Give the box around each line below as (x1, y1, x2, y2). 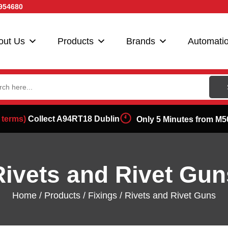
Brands (126, 36, 155, 46)
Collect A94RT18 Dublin (25, 115, 120, 123)
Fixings (88, 190, 117, 201)
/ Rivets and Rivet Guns (117, 190, 216, 201)
